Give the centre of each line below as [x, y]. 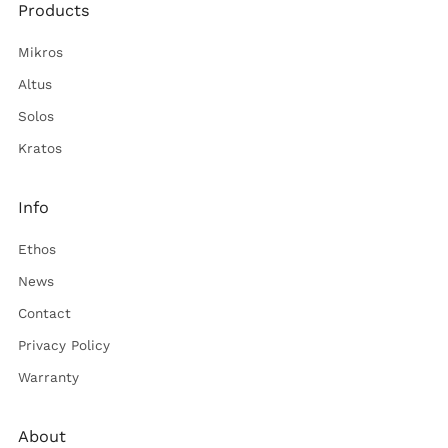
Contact [44, 313]
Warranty [48, 377]
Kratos [40, 148]
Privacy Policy [64, 345]
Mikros [40, 52]
